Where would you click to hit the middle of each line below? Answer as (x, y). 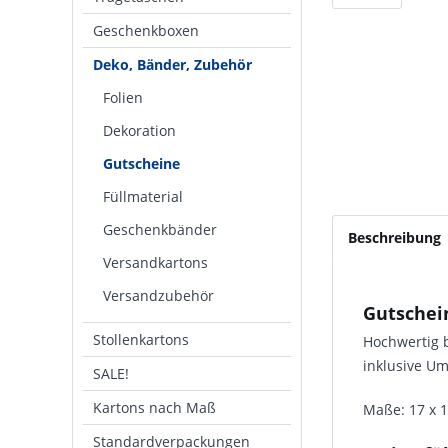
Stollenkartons (141, 339)
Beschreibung (394, 237)
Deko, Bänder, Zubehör (172, 64)
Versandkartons (155, 262)
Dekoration (139, 130)
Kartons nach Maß (154, 407)
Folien (123, 97)
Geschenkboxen (146, 30)
